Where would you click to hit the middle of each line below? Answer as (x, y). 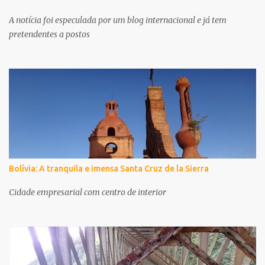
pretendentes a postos (49, 35)
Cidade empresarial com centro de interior (88, 193)
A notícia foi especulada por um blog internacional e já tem (118, 20)
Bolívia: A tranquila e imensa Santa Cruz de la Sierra (109, 169)
